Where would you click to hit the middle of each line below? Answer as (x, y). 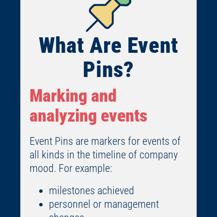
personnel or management (104, 204)
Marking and (73, 96)
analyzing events (88, 116)
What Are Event (108, 46)
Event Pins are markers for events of (105, 141)
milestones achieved (91, 191)
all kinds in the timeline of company (103, 155)
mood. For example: (70, 169)
